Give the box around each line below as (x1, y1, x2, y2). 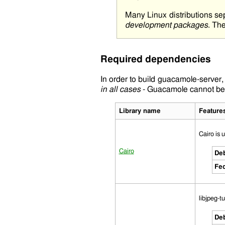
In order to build (100, 75, 158, 83)
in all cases (100, 85, 141, 93)
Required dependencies (100, 55, 211, 65)
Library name (119, 107, 161, 115)
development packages (125, 21, 208, 30)
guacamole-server (157, 75, 221, 83)
